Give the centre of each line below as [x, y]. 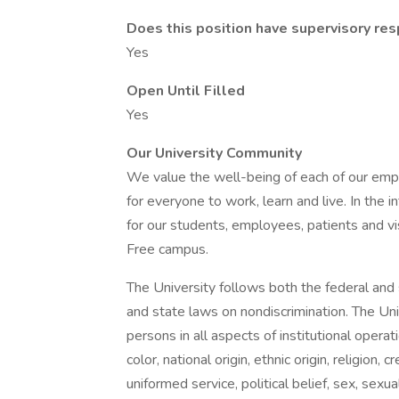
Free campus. [167, 249]
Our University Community [214, 153]
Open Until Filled [186, 91]
